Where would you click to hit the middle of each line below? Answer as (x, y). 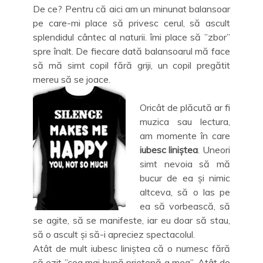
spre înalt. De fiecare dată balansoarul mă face (131, 51)
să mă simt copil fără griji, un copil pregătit (131, 65)
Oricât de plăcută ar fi (185, 107)
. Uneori (214, 149)
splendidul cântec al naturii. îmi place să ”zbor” (131, 37)
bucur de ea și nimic (185, 178)
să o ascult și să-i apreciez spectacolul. (114, 234)
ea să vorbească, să (185, 206)
